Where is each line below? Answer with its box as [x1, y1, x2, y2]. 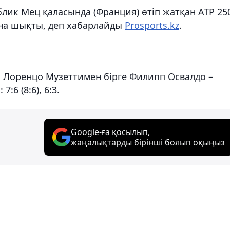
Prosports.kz [125, 18, 179, 31]
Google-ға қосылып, [71, 126, 150, 138]
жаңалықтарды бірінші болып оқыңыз [71, 136, 225, 148]
